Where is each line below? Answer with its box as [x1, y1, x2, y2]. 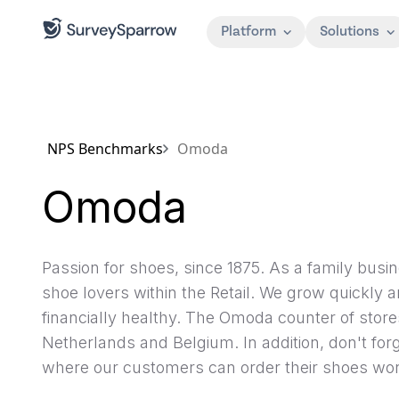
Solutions [320, 23, 379, 40]
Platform [221, 23, 276, 40]
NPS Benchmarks [47, 139, 163, 159]
